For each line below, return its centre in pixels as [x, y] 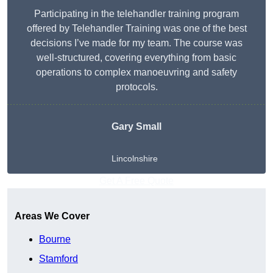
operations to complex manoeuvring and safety [136, 73]
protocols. [136, 87]
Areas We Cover [52, 216]
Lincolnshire [135, 159]
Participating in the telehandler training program [136, 14]
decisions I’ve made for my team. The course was [136, 43]
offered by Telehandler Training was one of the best [136, 29]
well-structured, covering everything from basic [136, 58]
